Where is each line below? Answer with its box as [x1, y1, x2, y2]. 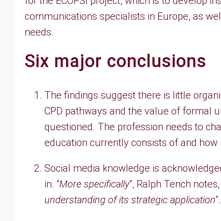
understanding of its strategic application [44, 194, 216, 206]
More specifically [59, 178, 129, 190]
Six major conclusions [25, 51, 207, 72]
